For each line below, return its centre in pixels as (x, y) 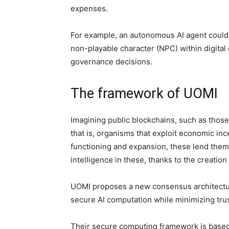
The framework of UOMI (144, 94)
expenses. (90, 8)
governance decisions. (111, 62)
